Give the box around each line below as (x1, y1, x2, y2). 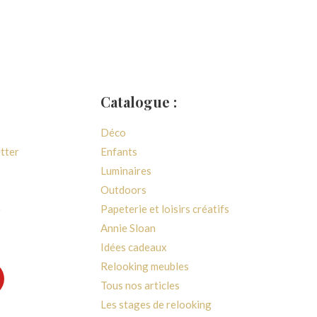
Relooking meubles (100, 260, 189, 273)
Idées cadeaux (100, 241, 167, 254)
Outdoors (100, 183, 146, 197)
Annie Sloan (100, 221, 156, 235)
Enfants (100, 145, 137, 158)
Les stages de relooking (100, 298, 212, 311)
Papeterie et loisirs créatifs (100, 202, 229, 216)
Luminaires (100, 164, 151, 178)
